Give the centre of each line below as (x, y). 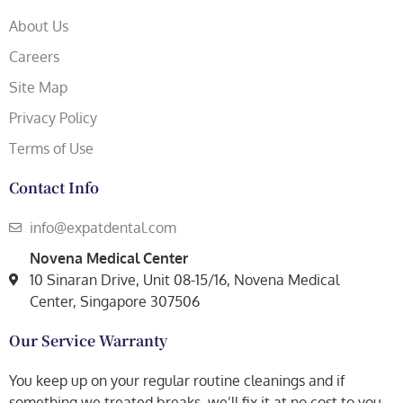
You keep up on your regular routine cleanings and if (177, 380)
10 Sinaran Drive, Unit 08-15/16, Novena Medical (184, 279)
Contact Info (54, 187)
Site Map (38, 87)
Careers (34, 56)
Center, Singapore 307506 (114, 301)
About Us (39, 26)
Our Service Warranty (88, 340)
